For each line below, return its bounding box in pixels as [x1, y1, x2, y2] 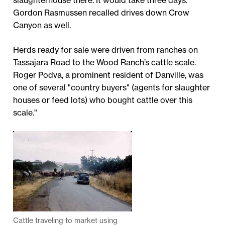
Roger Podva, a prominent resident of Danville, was [13, 70, 204, 80]
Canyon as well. [13, 20, 71, 31]
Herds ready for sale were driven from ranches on [13, 45, 198, 55]
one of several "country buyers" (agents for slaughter [13, 82, 210, 93]
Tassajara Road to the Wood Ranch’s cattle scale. [13, 57, 196, 68]
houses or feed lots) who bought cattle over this [13, 95, 193, 105]
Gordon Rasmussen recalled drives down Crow [13, 8, 190, 18]
